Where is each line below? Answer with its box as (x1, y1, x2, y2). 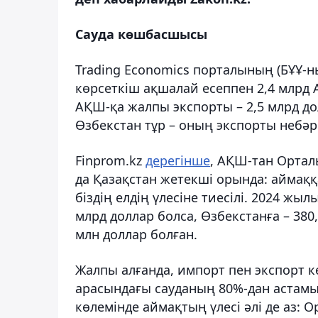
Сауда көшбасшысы (75, 25, 207, 43)
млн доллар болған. (75, 225, 197, 243)
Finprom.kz (75, 151, 146, 169)
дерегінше (146, 151, 210, 169)
